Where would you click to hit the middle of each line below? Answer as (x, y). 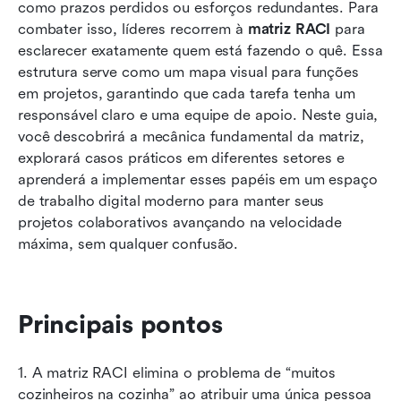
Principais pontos (120, 324)
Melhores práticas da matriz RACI (151, 104)
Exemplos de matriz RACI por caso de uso (181, 11)
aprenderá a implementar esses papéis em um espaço (198, 179)
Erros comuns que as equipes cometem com (187, 140)
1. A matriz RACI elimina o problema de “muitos (177, 372)
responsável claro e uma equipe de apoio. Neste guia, (198, 115)
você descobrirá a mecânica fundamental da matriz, (191, 136)
